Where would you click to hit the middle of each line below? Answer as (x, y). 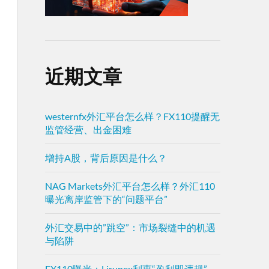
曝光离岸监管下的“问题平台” (106, 199)
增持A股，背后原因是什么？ (106, 158)
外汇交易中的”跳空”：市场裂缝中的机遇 (130, 227)
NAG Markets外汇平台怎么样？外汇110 (130, 186)
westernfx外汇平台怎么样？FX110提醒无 (132, 116)
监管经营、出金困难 (88, 129)
